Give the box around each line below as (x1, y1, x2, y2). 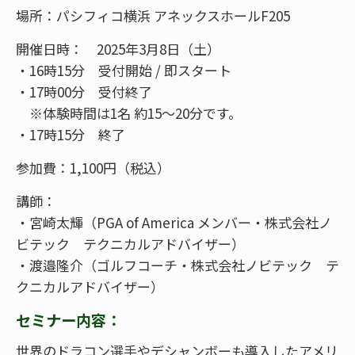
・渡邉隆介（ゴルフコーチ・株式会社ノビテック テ (16, 254, 339, 275)
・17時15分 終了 (16, 124, 125, 144)
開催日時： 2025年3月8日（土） (16, 38, 220, 59)
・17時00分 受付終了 (16, 81, 152, 101)
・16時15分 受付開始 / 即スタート (16, 59, 231, 80)
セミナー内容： (16, 308, 121, 331)
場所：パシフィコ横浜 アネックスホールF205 (16, 5, 290, 25)
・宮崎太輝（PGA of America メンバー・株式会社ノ (16, 212, 332, 232)
